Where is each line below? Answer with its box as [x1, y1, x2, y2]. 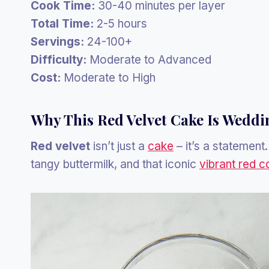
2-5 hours [94, 17, 147, 31]
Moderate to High [61, 71, 156, 85]
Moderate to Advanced [86, 53, 211, 67]
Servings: [31, 35, 84, 49]
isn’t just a [90, 139, 148, 154]
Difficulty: [31, 53, 86, 67]
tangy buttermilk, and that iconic [31, 157, 199, 172]
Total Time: [31, 17, 94, 31]
